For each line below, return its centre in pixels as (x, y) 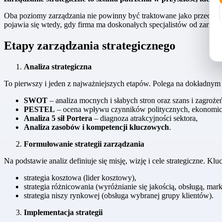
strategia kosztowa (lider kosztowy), (80, 178)
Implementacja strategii (63, 213)
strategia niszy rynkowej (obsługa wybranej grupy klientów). (119, 196)
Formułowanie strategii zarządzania (84, 144)
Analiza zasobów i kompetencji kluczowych (96, 127)
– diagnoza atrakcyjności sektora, (145, 118)
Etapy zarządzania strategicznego (90, 46)
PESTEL (39, 110)
